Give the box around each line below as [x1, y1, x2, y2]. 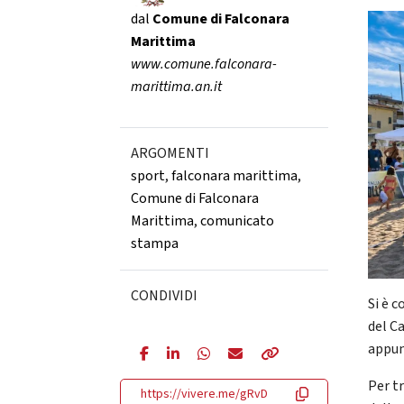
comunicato [199, 211, 274, 232]
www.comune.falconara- [130, 54, 277, 75]
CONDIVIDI [130, 286, 197, 307]
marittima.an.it [130, 77, 222, 97]
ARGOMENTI [130, 143, 209, 164]
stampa [130, 234, 179, 254]
